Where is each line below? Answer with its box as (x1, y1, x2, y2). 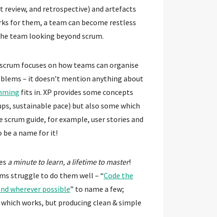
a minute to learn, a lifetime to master (8, 156, 129, 167)
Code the (104, 170, 133, 180)
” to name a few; (70, 184, 124, 194)
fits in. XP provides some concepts (19, 87, 133, 97)
